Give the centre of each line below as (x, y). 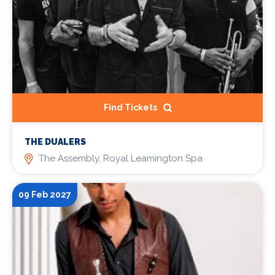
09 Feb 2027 (45, 195)
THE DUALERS (55, 142)
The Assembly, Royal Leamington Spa (120, 159)
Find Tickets (130, 108)
